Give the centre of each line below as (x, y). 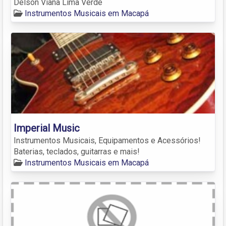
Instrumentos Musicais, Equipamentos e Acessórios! (107, 140)
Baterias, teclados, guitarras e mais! (77, 151)
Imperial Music (47, 128)
